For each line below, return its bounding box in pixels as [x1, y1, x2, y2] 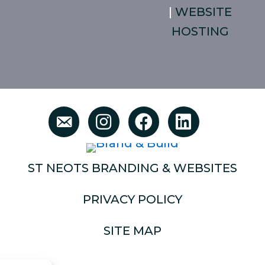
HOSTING [172, 24, 230, 38]
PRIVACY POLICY [83, 192, 182, 206]
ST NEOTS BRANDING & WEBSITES [28, 161, 237, 175]
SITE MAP [104, 224, 161, 238]
